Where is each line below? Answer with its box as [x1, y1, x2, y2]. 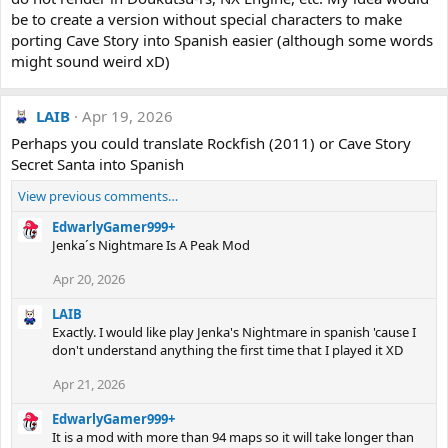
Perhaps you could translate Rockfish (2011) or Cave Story [11, 133, 411, 153]
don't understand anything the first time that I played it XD [52, 341, 403, 359]
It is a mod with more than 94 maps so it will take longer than [52, 428, 414, 446]
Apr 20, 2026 [53, 270, 125, 288]
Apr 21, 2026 [53, 375, 125, 393]
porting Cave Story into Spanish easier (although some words [11, 30, 433, 50]
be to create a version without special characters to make [11, 9, 402, 29]
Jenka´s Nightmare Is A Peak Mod [52, 236, 250, 254]
